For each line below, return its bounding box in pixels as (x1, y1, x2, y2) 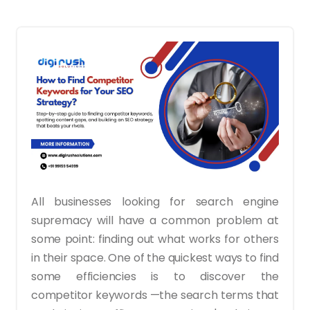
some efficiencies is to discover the (31, 268, 279, 284)
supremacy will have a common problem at (31, 212, 279, 228)
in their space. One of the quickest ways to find (31, 249, 279, 266)
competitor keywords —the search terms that (31, 286, 279, 303)
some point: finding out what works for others (31, 230, 279, 247)
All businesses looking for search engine (31, 193, 279, 210)
